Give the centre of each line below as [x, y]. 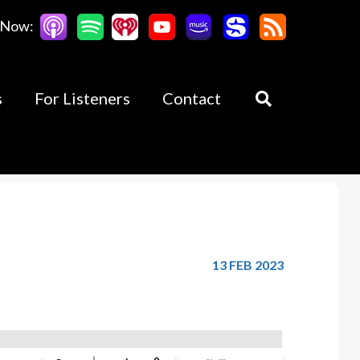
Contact [192, 98]
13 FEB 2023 [248, 265]
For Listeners [82, 98]
